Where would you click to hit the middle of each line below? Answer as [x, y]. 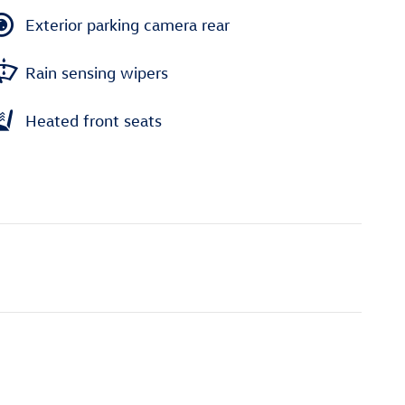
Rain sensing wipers [97, 72]
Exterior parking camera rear [127, 24]
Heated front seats [94, 120]
